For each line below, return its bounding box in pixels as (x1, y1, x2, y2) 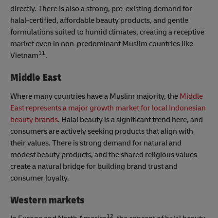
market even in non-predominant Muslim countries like (10, 38, 193, 49)
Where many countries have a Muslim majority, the (10, 91, 180, 101)
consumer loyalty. (10, 173, 69, 183)
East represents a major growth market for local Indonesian (10, 103, 206, 113)
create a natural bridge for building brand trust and (10, 161, 178, 171)
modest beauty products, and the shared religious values (10, 149, 197, 160)
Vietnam (10, 50, 38, 60)
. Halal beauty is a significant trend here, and (58, 114, 203, 125)
